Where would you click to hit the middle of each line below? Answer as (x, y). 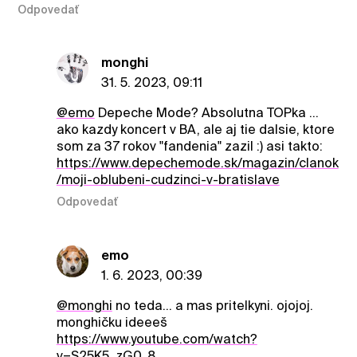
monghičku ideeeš (112, 322)
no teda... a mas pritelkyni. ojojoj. (212, 305)
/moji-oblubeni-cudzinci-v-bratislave (168, 179)
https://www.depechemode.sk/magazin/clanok (197, 163)
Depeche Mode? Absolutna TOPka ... (206, 112)
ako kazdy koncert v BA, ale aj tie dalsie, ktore (195, 129)
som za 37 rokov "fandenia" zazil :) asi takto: (189, 146)
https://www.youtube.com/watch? (157, 339)
